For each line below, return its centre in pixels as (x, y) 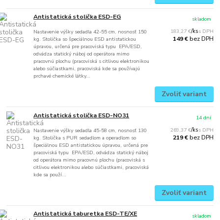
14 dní (204, 117)
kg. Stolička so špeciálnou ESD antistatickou (85, 39)
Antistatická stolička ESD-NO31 (82, 115)
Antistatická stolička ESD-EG (77, 17)
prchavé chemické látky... (62, 76)
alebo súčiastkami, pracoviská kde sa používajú (87, 69)
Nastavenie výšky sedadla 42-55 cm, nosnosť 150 (90, 32)
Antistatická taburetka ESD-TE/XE (85, 214)
